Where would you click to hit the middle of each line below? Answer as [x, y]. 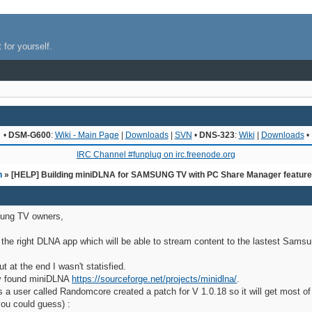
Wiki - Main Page [87, 135]
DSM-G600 [29, 135]
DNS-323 [217, 135]
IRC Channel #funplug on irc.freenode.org [156, 154]
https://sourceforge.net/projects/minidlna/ [155, 279]
